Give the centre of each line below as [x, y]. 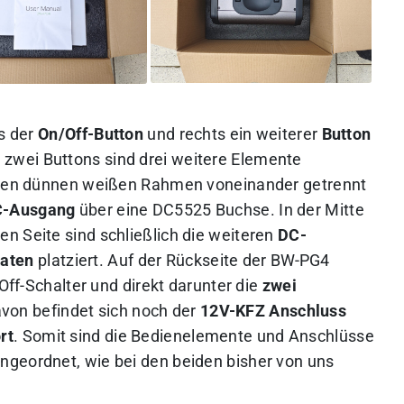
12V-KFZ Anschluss [273, 311]
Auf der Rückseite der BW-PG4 [219, 260]
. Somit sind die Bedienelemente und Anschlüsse [194, 336]
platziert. [71, 260]
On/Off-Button [91, 134]
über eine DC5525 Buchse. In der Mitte [220, 210]
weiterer [289, 134]
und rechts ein [200, 134]
